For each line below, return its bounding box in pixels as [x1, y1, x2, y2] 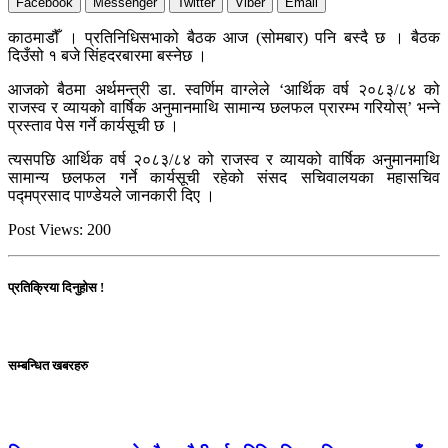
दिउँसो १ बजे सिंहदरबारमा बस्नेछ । [8, 47, 207, 65]
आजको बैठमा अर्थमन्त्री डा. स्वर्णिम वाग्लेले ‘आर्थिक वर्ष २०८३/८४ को [8, 81, 440, 99]
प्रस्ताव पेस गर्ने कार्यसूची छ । [8, 117, 179, 135]
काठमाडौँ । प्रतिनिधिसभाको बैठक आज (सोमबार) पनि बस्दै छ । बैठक [8, 29, 440, 47]
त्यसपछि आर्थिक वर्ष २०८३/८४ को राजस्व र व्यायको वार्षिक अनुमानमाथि [8, 151, 440, 169]
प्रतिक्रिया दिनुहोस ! [8, 279, 104, 295]
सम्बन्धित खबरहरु [8, 357, 88, 373]
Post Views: [8, 221, 83, 239]
